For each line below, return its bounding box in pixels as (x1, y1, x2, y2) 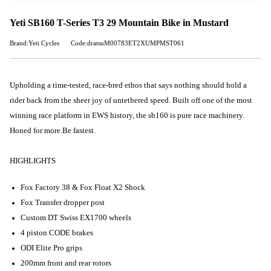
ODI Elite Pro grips (21, 243, 82, 252)
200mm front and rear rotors (21, 258, 111, 267)
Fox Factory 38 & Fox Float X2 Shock (21, 183, 145, 192)
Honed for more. (10, 126, 62, 135)
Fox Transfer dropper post (21, 198, 105, 207)
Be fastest (62, 126, 94, 135)
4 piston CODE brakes (21, 228, 93, 237)
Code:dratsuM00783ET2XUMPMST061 (71, 39, 184, 47)
